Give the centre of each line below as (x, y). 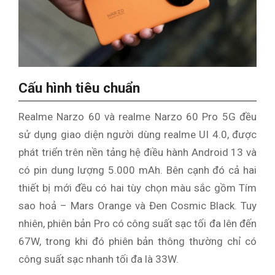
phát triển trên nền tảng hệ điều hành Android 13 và (137, 153)
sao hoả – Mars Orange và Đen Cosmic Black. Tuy (137, 206)
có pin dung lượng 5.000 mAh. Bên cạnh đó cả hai (137, 170)
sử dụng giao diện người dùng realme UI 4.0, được (137, 135)
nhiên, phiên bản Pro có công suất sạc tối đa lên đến (137, 224)
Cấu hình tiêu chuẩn (79, 88)
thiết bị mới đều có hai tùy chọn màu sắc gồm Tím (137, 188)
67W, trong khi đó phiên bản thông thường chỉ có (137, 242)
